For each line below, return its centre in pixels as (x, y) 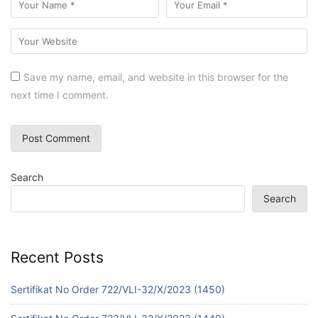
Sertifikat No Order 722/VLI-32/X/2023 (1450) (118, 289)
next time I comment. (60, 94)
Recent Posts (57, 258)
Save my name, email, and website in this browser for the (156, 77)
